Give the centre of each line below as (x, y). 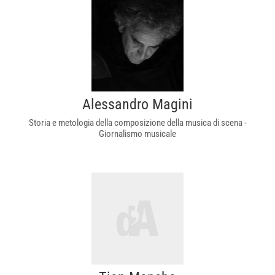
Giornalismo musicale (137, 134)
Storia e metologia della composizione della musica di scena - (137, 123)
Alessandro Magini (137, 104)
